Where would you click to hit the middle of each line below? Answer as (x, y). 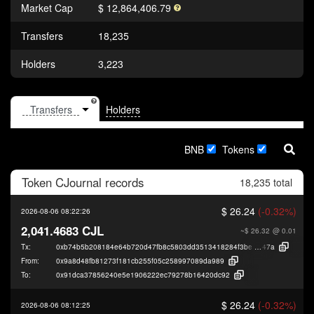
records (123, 182)
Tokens (238, 149)
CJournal (78, 182)
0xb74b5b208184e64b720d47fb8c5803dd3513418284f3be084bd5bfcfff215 (181, 246)
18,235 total (266, 182)
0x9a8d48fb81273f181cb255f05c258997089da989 (140, 260)
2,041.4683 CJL (62, 230)
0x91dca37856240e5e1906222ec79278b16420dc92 (143, 274)
